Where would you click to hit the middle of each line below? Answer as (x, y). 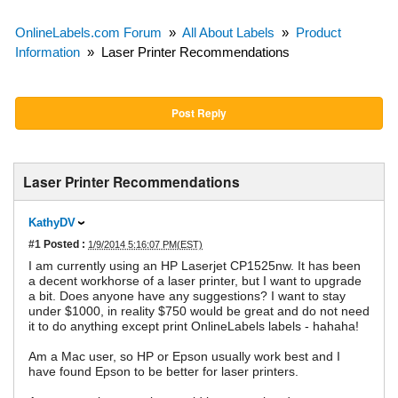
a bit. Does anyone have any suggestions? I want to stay (187, 296)
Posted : (63, 244)
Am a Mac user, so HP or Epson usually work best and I (184, 357)
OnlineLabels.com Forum (88, 33)
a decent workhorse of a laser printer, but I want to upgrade (195, 281)
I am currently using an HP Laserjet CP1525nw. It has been (195, 266)
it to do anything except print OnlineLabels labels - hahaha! (194, 326)
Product (318, 33)
